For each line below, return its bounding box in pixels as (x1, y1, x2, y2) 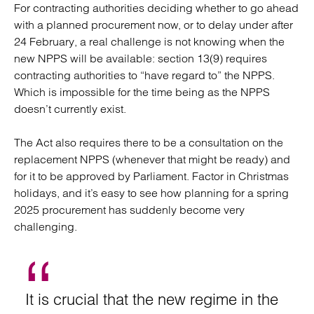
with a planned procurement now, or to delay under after (14, 18, 293, 32)
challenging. (14, 219, 80, 233)
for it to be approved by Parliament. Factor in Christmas (14, 169, 289, 183)
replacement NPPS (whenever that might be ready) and (14, 152, 290, 166)
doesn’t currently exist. (14, 102, 126, 116)
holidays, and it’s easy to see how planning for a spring (14, 186, 289, 200)
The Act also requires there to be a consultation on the (14, 135, 283, 149)
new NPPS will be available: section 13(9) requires (14, 51, 267, 65)
